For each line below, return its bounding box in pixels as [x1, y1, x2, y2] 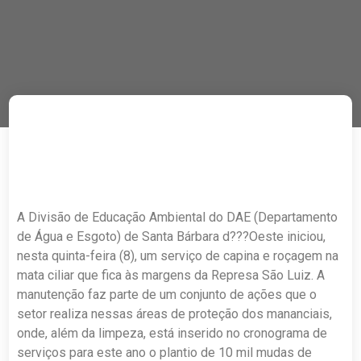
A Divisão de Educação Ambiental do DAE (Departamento [17, 210, 338, 225]
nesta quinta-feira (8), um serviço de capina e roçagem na [17, 248, 339, 263]
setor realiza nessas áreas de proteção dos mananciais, [17, 306, 333, 322]
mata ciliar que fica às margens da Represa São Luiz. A [17, 268, 326, 283]
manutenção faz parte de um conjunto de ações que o [17, 287, 317, 302]
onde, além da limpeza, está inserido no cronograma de [17, 326, 328, 341]
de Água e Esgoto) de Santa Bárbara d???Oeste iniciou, [17, 229, 326, 244]
